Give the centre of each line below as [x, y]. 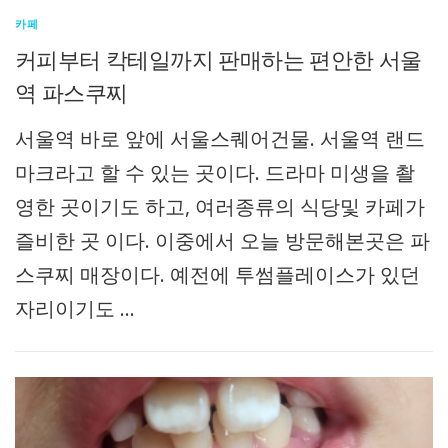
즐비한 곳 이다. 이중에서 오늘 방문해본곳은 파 [222, 241]
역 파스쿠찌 [71, 92]
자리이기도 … [75, 309]
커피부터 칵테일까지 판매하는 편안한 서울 [218, 59]
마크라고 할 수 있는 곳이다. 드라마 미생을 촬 [215, 173]
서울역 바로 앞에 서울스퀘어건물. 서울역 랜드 [220, 139]
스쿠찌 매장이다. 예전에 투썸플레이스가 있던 [217, 275]
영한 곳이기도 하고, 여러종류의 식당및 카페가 [220, 207]
